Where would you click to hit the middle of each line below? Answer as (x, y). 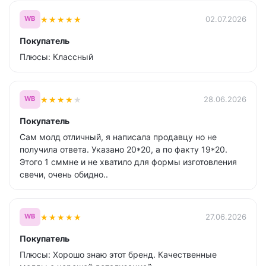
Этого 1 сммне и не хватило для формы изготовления (128, 162)
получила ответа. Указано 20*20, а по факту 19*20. (123, 149)
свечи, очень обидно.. (64, 174)
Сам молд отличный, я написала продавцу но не (118, 137)
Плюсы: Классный (56, 57)
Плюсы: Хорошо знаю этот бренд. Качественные (118, 254)
